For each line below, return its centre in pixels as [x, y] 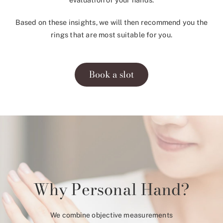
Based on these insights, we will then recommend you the [111, 22]
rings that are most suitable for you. [111, 35]
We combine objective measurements [111, 215]
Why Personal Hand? [111, 190]
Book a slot [111, 75]
